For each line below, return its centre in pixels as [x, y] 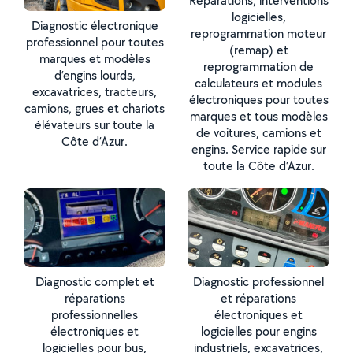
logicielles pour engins [258, 331]
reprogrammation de [258, 67]
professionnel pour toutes [95, 42]
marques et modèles [95, 58]
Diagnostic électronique [95, 25]
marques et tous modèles [258, 116]
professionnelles [95, 315]
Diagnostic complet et [95, 282]
